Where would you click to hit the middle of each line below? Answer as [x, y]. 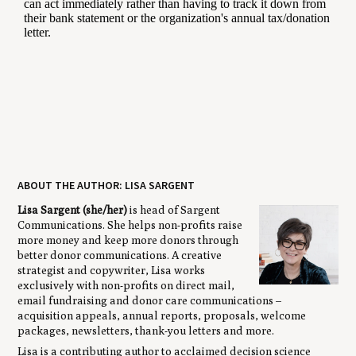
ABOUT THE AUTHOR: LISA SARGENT [106, 185]
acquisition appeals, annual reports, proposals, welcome [162, 316]
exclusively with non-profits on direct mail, [126, 286]
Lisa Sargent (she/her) [73, 210]
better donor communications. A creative [120, 255]
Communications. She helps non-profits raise [130, 225]
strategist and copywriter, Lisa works [112, 271]
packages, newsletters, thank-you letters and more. [146, 331]
